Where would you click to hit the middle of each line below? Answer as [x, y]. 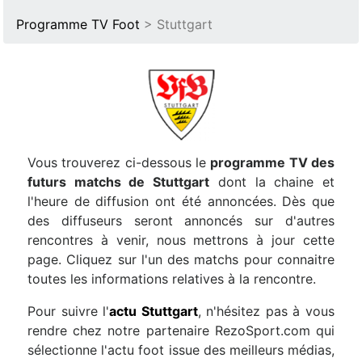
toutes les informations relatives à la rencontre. [172, 279]
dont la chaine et [272, 182]
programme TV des [273, 162]
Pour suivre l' [69, 311]
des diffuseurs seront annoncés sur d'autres [181, 221]
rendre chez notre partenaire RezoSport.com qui [181, 330]
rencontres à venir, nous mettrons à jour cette [181, 240]
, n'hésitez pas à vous [266, 311]
